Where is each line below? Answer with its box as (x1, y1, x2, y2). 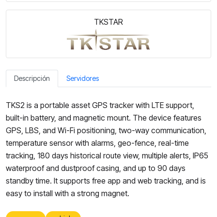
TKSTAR (94, 17, 123, 27)
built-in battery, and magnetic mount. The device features (6, 113, 201, 123)
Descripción (14, 74, 50, 82)
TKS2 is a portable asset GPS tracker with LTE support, (6, 100, 194, 110)
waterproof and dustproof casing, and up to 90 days (6, 163, 186, 173)
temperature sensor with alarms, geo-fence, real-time (6, 138, 189, 148)
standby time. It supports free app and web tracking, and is (6, 176, 206, 186)
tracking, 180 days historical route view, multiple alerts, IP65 (6, 151, 208, 160)
